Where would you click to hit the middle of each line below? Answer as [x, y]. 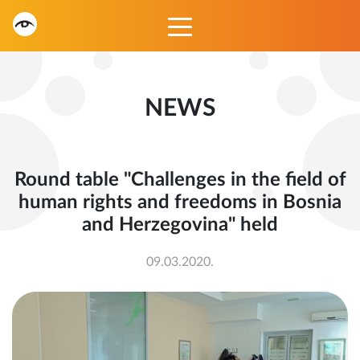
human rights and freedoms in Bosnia [180, 202]
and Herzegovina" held [180, 225]
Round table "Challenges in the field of [180, 180]
